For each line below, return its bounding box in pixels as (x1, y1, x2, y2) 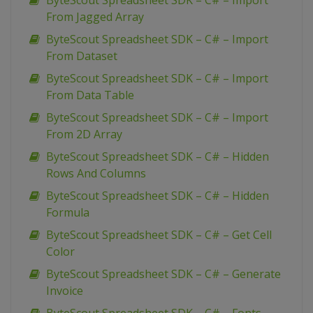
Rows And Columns (46, 166, 146, 182)
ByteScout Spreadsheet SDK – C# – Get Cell (46, 227, 272, 243)
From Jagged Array (46, 9, 144, 25)
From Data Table (46, 87, 134, 103)
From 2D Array (46, 126, 122, 143)
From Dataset (46, 48, 117, 64)
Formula (46, 205, 89, 221)
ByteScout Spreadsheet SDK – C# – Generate (46, 266, 281, 282)
